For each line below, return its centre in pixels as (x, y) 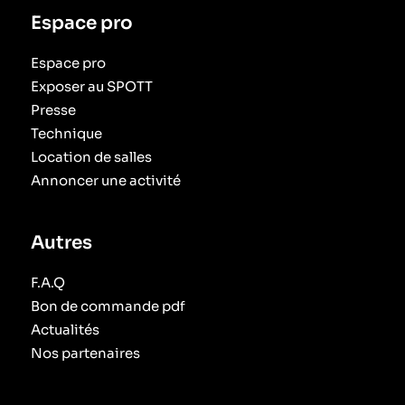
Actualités (65, 329)
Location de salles (91, 156)
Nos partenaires (85, 353)
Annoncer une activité (105, 180)
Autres (61, 242)
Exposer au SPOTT (91, 86)
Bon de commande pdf (108, 306)
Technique (66, 133)
